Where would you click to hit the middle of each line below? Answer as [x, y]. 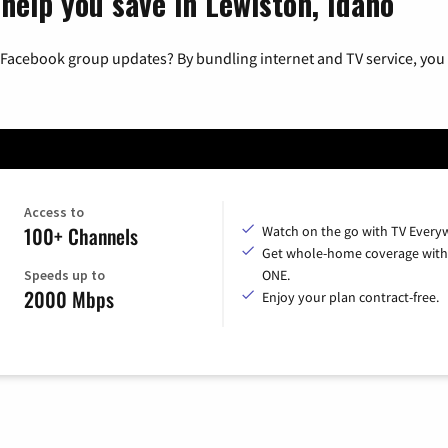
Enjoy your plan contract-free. [350, 297]
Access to [53, 212]
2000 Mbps [68, 299]
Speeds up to [64, 275]
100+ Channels [80, 236]
